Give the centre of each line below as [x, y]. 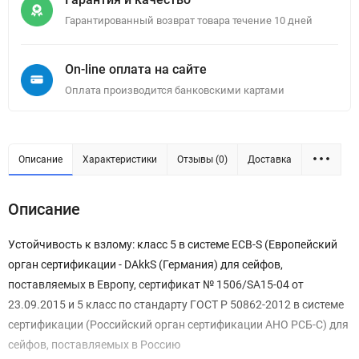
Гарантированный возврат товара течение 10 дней [189, 21]
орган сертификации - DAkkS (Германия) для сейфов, [145, 265]
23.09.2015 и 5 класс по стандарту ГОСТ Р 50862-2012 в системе [176, 305]
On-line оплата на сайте [136, 70]
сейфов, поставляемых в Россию [94, 345]
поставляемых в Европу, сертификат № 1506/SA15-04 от [156, 285]
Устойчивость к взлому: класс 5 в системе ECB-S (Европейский [173, 245]
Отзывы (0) [202, 160]
